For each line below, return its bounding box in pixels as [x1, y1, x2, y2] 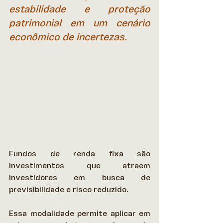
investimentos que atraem [9, 160, 150, 171]
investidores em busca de [9, 172, 150, 183]
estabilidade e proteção [9, 2, 150, 16]
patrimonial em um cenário [9, 16, 150, 30]
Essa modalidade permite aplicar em [9, 208, 150, 219]
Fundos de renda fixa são [9, 148, 150, 159]
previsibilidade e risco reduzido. [9, 184, 132, 195]
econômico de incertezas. [9, 30, 127, 44]
